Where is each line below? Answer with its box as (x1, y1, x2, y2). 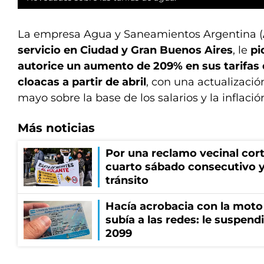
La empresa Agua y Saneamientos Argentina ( (18, 28, 263, 41)
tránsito (105, 174, 148, 187)
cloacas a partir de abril (18, 75, 146, 89)
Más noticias (18, 121, 95, 136)
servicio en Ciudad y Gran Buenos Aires (18, 44, 233, 57)
